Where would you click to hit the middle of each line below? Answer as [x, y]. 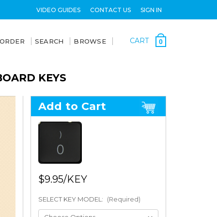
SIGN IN [151, 10]
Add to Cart [72, 106]
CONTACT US [110, 10]
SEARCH [49, 41]
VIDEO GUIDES [58, 10]
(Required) [124, 199]
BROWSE [90, 41]
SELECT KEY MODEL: [71, 199]
